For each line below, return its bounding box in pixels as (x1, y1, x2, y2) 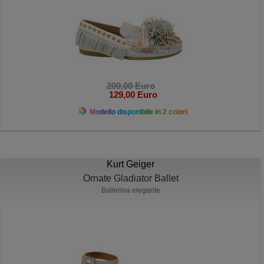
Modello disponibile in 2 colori (87, 107, 187, 116)
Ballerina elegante (101, 186, 160, 194)
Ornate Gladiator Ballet (82, 173, 179, 183)
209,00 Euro (106, 80, 155, 91)
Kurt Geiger (107, 159, 155, 169)
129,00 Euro (104, 89, 157, 100)
